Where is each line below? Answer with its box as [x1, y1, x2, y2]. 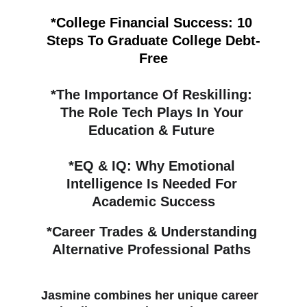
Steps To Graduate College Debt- [47, 33, 260, 48]
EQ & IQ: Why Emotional [73, 158, 239, 173]
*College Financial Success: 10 [51, 15, 256, 30]
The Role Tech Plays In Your [60, 105, 247, 120]
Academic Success [92, 194, 215, 209]
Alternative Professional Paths [52, 242, 255, 257]
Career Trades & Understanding [51, 224, 261, 239]
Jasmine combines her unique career [41, 288, 262, 302]
